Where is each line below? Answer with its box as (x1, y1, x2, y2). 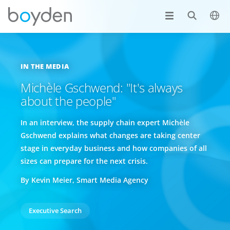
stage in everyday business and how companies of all (21, 143, 207, 153)
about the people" (21, 92, 116, 109)
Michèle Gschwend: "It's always (21, 79, 183, 96)
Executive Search (29, 206, 82, 215)
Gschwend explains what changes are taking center (21, 130, 200, 140)
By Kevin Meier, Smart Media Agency (21, 175, 148, 185)
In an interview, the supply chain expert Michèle (21, 118, 189, 127)
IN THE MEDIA (21, 62, 69, 71)
